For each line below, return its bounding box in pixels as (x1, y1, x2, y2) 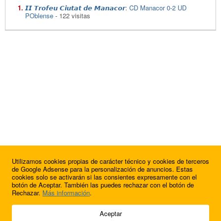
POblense (25, 10, 53, 20)
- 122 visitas (53, 10, 90, 20)
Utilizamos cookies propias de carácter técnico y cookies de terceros (12, 156, 209, 166)
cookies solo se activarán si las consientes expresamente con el (12, 172, 197, 182)
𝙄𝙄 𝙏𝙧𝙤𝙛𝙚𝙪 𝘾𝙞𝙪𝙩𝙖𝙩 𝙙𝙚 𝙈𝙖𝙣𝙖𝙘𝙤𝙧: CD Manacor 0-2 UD (25, 2, 186, 12)
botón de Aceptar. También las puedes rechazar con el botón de (12, 180, 194, 189)
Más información (42, 188, 90, 197)
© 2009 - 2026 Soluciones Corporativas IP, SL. (5, 203, 133, 213)
